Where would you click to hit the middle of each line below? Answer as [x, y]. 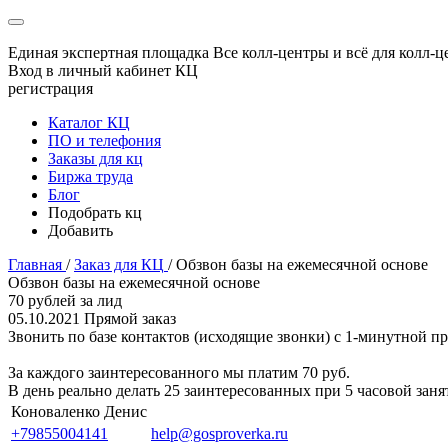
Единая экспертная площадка [108, 52]
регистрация [50, 88]
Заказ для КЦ [119, 264]
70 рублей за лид [65, 300]
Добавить [80, 230]
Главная [35, 264]
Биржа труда [90, 176]
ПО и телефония [104, 140]
